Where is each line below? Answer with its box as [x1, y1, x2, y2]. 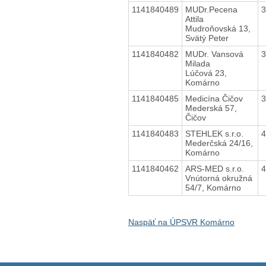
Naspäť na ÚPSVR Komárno [128, 217, 235, 227]
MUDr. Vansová [185, 49, 243, 59]
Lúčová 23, [185, 68, 227, 78]
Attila [185, 14, 204, 24]
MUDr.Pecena [185, 4, 237, 14]
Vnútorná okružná [185, 173, 252, 183]
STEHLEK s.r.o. [185, 128, 243, 138]
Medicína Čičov [185, 93, 243, 103]
